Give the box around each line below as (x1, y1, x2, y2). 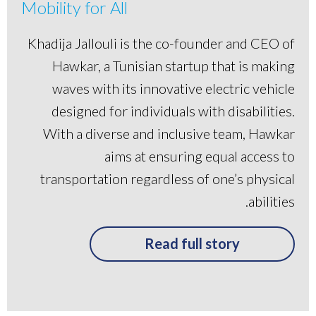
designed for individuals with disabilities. (51, 102, 295, 120)
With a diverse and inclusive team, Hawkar (43, 125, 295, 142)
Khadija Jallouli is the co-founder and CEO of (28, 35, 295, 52)
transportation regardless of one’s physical (40, 170, 295, 188)
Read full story (145, 235, 240, 253)
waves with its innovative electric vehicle (52, 80, 295, 97)
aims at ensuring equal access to (104, 147, 295, 165)
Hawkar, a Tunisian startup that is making (52, 57, 295, 75)
